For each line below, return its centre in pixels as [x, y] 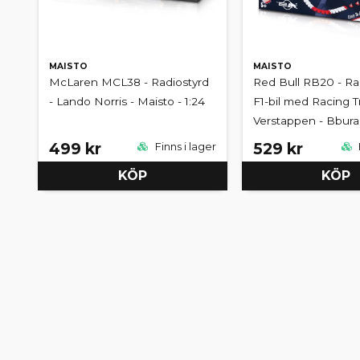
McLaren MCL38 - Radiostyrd [129, 82]
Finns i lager [184, 147]
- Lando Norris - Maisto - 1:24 [127, 101]
